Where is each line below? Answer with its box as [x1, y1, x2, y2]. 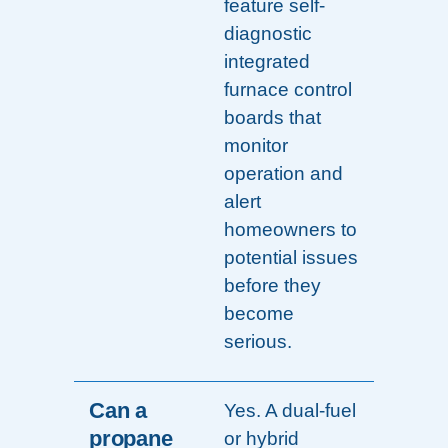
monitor [224, 135, 288, 157]
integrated [224, 51, 310, 73]
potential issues [224, 247, 358, 269]
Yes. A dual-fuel [224, 400, 356, 422]
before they [224, 275, 321, 297]
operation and [224, 163, 343, 185]
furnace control [224, 79, 352, 101]
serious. [224, 331, 292, 353]
